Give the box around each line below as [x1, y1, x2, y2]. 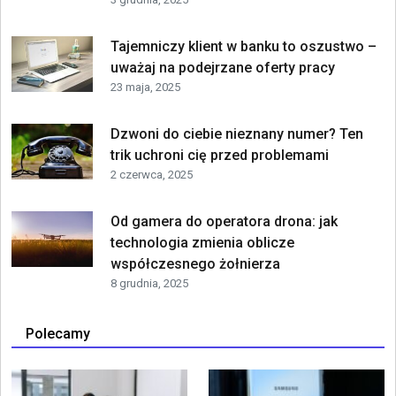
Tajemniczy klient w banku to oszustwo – [110, 38, 377, 56]
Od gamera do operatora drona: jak [110, 213, 338, 231]
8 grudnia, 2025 [110, 277, 188, 291]
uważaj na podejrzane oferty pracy [110, 59, 335, 77]
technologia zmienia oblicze [110, 234, 294, 252]
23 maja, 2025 [110, 80, 180, 95]
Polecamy [26, 325, 90, 343]
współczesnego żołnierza [110, 255, 280, 273]
